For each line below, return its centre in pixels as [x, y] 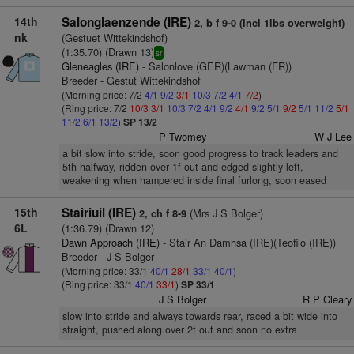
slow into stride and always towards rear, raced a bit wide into [200, 316]
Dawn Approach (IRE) [110, 242]
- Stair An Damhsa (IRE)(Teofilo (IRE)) [247, 242]
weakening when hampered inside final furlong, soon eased [194, 180]
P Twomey [183, 136]
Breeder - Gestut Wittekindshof [131, 80]
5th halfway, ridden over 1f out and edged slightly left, [183, 167]
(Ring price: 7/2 [95, 108]
